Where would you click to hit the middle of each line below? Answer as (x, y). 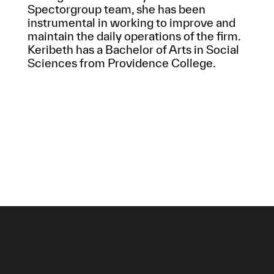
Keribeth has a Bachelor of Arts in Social (133, 50)
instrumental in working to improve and (131, 23)
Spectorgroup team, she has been (116, 9)
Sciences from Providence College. (121, 63)
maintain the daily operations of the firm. (134, 36)
